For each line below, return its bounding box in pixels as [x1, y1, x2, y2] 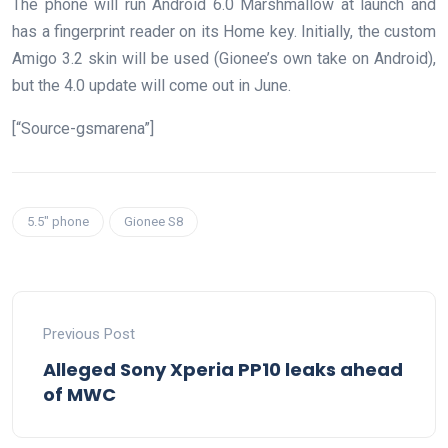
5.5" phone [27, 214, 89, 230]
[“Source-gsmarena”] [12, 119, 154, 139]
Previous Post [43, 325, 135, 344]
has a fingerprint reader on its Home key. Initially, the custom [12, 22, 436, 42]
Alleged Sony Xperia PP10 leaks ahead [43, 357, 403, 383]
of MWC [43, 382, 116, 408]
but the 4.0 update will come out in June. [12, 76, 291, 96]
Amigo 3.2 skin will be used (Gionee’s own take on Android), [12, 49, 436, 69]
